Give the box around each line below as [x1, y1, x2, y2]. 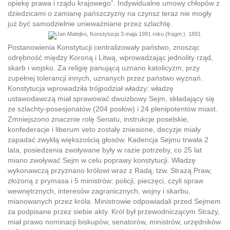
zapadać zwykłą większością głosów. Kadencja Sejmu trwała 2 [8, 136, 208, 144]
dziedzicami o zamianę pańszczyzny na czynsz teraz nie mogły [8, 9, 212, 18]
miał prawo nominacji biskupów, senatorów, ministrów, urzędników [8, 218, 221, 226]
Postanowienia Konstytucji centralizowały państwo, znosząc [8, 43, 200, 52]
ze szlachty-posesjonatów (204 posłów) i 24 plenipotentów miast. [8, 105, 218, 113]
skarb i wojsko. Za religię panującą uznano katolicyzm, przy [8, 64, 200, 72]
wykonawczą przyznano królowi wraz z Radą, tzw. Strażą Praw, [8, 166, 212, 175]
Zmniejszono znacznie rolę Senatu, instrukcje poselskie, [8, 115, 189, 124]
